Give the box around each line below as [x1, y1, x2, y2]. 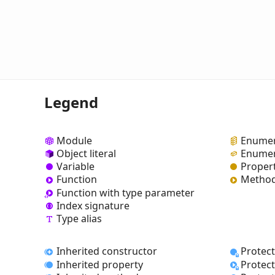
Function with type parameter [56, 185, 195, 199]
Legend [44, 91, 98, 112]
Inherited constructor [56, 244, 157, 258]
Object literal [56, 147, 116, 161]
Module [56, 133, 92, 147]
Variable [56, 160, 95, 174]
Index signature [56, 198, 130, 212]
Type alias [56, 212, 102, 226]
